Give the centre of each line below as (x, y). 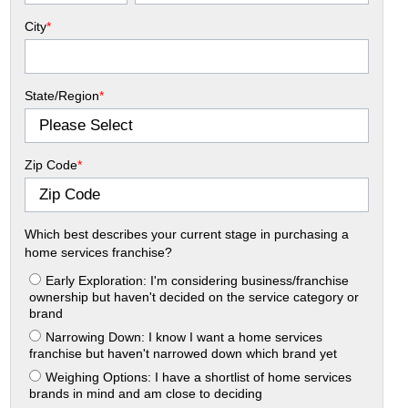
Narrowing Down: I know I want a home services (184, 337)
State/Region (62, 95)
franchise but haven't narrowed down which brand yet (184, 353)
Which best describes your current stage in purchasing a (187, 234)
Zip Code (51, 164)
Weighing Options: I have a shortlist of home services (199, 377)
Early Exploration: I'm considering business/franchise (198, 280)
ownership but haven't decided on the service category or (194, 296)
